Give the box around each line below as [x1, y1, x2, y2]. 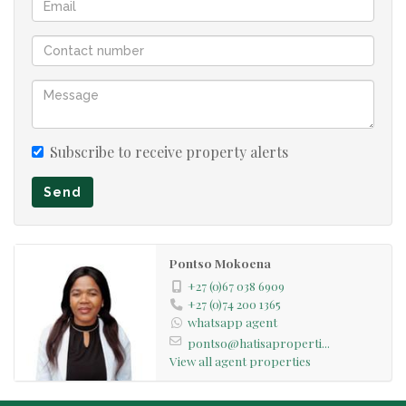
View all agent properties [169, 352, 311, 369]
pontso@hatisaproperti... [187, 333, 330, 351]
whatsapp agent [187, 313, 277, 330]
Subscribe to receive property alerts [50, 141, 288, 161]
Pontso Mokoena [169, 254, 271, 271]
